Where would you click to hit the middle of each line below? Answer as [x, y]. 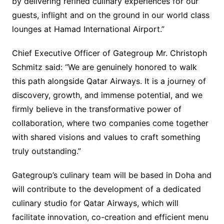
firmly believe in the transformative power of [96, 109]
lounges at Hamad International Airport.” [88, 29]
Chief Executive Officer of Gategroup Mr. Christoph [109, 53]
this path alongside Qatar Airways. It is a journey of [109, 81]
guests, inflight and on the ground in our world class [110, 15]
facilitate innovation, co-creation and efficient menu [110, 217]
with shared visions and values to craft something [106, 137]
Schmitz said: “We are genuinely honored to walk [104, 67]
